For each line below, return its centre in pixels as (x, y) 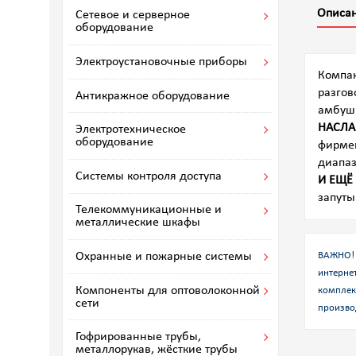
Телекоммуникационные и (149, 210)
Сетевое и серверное (133, 15)
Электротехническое (131, 130)
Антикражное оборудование (153, 96)
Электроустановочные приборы (161, 62)
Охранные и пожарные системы (164, 257)
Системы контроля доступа (149, 176)
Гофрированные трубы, (138, 337)
